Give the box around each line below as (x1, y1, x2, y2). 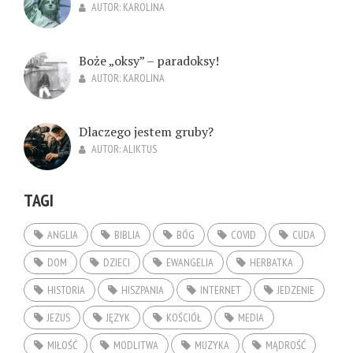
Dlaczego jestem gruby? (79, 123, 214, 141)
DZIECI (103, 255, 130, 269)
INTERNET (200, 282, 241, 297)
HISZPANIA (121, 282, 164, 297)
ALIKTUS (123, 142, 157, 157)
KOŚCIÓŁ (166, 310, 202, 325)
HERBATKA (250, 255, 293, 269)
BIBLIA (114, 227, 140, 242)
